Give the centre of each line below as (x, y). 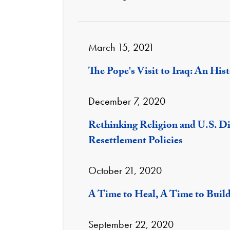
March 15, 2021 (121, 47)
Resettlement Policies (136, 142)
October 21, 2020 (125, 170)
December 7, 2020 (127, 101)
